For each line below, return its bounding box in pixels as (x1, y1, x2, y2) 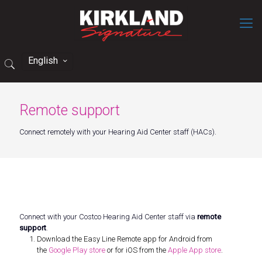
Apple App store (168, 246, 221, 255)
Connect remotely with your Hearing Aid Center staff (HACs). (19, 127, 216, 136)
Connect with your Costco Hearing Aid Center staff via (19, 212, 197, 222)
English (28, 55, 58, 66)
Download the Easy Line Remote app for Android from (37, 235, 212, 244)
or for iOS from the (105, 246, 168, 255)
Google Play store (49, 246, 105, 255)
